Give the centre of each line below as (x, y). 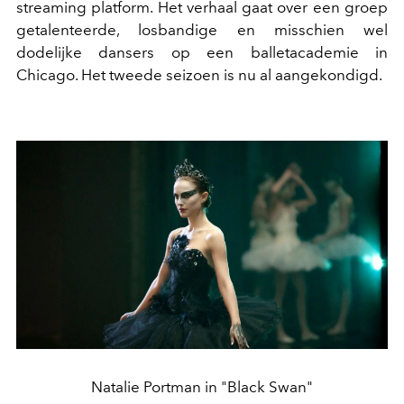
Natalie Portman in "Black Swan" (202, 386)
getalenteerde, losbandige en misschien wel (202, 29)
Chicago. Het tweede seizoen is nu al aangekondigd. (199, 74)
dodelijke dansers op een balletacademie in (202, 52)
